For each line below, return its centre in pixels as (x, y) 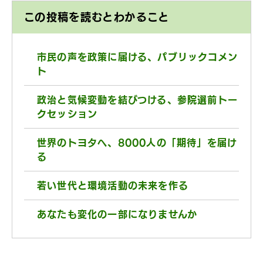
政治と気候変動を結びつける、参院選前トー (137, 100)
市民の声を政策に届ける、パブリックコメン (137, 57)
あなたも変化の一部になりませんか (117, 214)
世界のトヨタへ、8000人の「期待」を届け (137, 143)
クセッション (68, 114)
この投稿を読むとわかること (97, 17)
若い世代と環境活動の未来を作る (113, 186)
